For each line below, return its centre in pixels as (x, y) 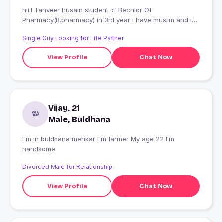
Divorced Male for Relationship (67, 167)
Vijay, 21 (64, 108)
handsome (39, 149)
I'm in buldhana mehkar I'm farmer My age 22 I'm (77, 139)
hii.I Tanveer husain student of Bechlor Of (87, 10)
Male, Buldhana (79, 120)
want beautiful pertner (57, 30)
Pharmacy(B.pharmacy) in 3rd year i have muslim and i (107, 20)
